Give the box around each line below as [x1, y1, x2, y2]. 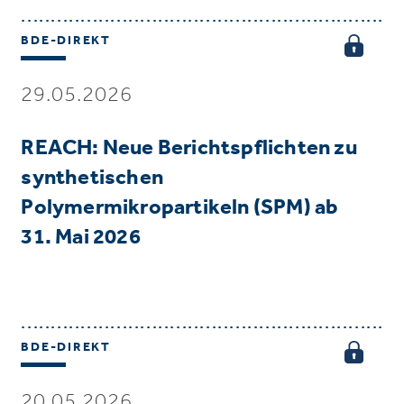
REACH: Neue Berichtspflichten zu [21, 133, 357, 161]
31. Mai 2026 [21, 223, 141, 250]
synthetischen [21, 163, 163, 190]
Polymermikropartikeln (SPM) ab [21, 193, 338, 220]
